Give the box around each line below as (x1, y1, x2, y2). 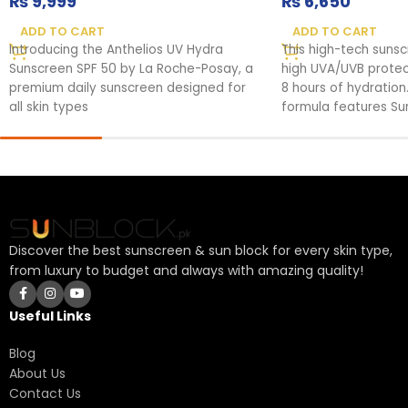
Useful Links (9, 306, 91, 325)
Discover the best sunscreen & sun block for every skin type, (9, 240, 393, 260)
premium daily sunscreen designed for (9, 78, 246, 97)
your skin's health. (280, 136, 390, 154)
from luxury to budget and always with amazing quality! (9, 260, 363, 280)
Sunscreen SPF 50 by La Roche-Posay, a (9, 59, 253, 77)
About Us (9, 363, 66, 382)
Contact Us (9, 383, 81, 403)
